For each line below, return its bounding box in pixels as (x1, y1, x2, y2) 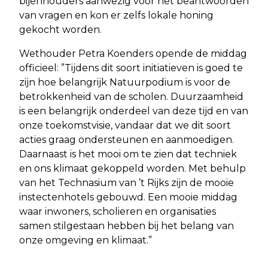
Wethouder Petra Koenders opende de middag (19, 47, 247, 59)
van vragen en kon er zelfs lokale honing (19, 9, 214, 21)
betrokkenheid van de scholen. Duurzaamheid (19, 90, 243, 102)
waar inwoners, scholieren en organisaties (19, 205, 216, 217)
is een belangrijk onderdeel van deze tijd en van (19, 105, 248, 117)
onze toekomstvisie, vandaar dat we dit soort (19, 119, 231, 131)
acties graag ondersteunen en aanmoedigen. (19, 133, 234, 145)
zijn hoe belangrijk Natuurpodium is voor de (19, 76, 230, 88)
